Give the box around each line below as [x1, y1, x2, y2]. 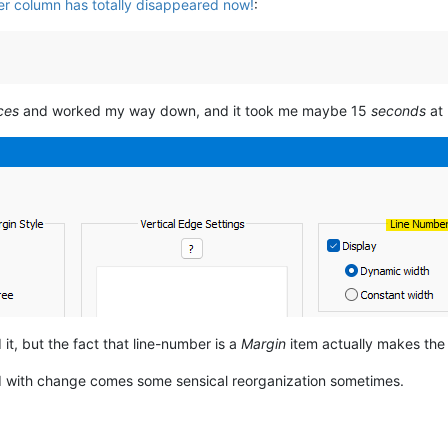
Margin [241, 334, 286, 352]
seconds [371, 101, 426, 119]
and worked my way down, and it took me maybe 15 [19, 101, 371, 119]
